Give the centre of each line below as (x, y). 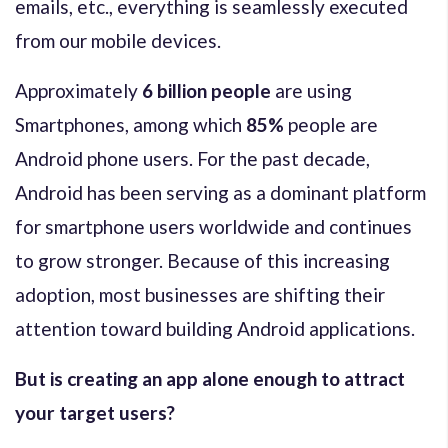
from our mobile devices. (118, 40)
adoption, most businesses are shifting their (200, 294)
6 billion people (206, 90)
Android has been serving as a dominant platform (220, 192)
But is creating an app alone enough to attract (210, 378)
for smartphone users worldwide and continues (213, 226)
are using (311, 90)
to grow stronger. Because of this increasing (202, 260)
